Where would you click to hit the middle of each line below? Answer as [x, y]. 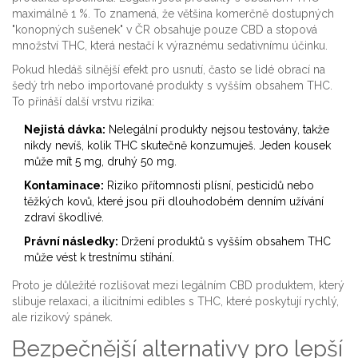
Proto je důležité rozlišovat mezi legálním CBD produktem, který [178, 286]
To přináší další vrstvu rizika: [83, 102]
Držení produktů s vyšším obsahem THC [225, 242]
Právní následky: [71, 242]
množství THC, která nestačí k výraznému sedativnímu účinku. [170, 46]
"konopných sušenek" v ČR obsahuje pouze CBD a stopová [165, 30]
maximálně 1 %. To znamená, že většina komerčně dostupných [173, 14]
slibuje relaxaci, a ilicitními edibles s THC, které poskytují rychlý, [175, 302]
